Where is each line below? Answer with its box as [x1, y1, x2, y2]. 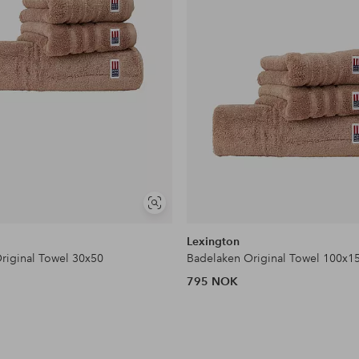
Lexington [187, 234, 240, 249]
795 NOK [187, 274, 239, 289]
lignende [153, 216, 194, 229]
